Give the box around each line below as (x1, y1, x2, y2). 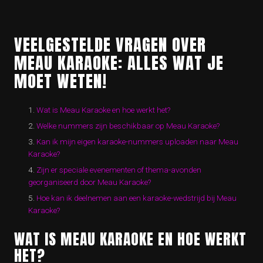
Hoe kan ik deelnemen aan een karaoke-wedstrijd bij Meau (36, 193, 237, 203)
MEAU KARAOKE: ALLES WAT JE (14, 50, 224, 76)
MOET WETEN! (14, 68, 107, 94)
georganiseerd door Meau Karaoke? (28, 177, 151, 187)
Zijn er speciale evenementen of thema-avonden (36, 165, 201, 175)
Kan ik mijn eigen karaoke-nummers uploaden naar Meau (36, 137, 238, 147)
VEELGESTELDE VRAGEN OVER (14, 32, 206, 58)
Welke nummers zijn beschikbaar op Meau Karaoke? (36, 121, 220, 131)
